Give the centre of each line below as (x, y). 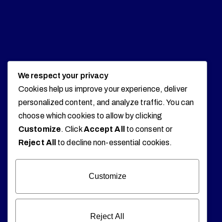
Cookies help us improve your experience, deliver (103, 89)
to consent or (149, 129)
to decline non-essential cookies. (114, 142)
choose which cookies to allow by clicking (90, 115)
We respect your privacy (63, 75)
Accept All (104, 129)
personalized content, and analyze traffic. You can (106, 102)
